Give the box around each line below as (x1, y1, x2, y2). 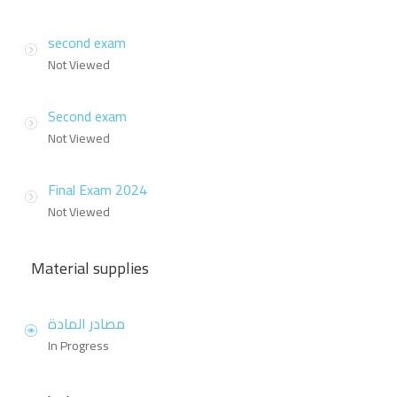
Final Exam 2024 (48, 176, 147, 204)
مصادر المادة (48, 310, 125, 338)
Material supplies (31, 253, 149, 284)
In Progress (48, 334, 109, 358)
